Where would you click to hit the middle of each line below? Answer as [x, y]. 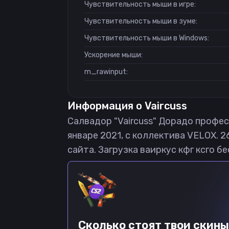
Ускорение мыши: [113, 55]
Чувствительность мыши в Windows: [147, 38]
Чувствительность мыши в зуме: [141, 21]
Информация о [106, 106]
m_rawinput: [106, 72]
